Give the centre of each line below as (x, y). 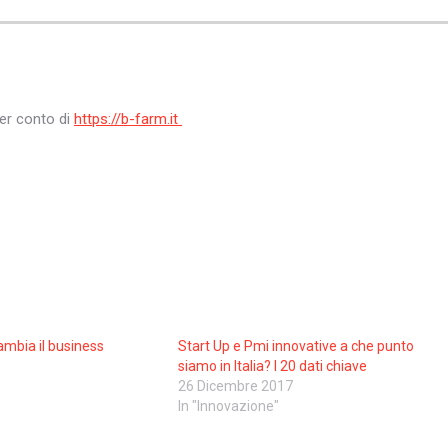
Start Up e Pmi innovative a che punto (296, 345)
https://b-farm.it (128, 118)
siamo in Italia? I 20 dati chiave (273, 365)
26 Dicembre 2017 (236, 385)
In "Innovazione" (229, 405)
